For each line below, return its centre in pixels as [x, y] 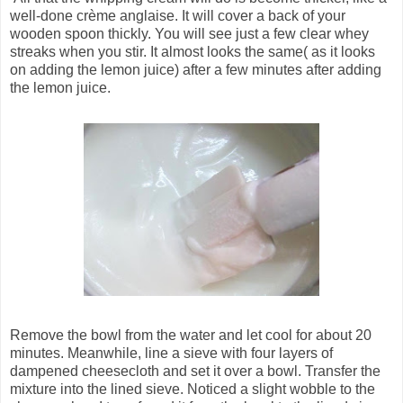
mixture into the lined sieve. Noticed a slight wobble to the [193, 389]
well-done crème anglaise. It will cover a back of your [178, 15]
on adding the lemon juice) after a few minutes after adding [196, 69]
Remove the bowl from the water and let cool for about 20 [191, 335]
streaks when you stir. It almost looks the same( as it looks [193, 51]
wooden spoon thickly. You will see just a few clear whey [189, 33]
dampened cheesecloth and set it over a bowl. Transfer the [195, 371]
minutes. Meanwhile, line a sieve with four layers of [171, 353]
